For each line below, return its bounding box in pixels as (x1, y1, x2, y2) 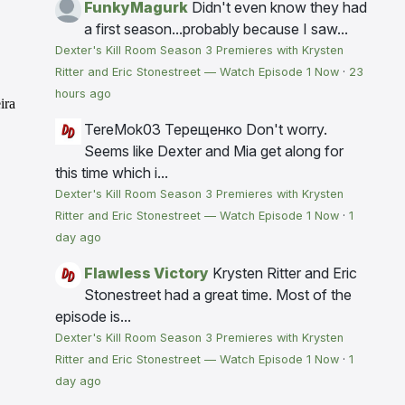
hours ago (55, 87, 111, 101)
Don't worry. (246, 120, 327, 139)
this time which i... (55, 164, 168, 183)
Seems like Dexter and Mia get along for (84, 142, 344, 161)
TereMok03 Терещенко (84, 120, 246, 139)
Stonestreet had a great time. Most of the (84, 286, 352, 305)
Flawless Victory (84, 264, 209, 283)
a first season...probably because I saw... (84, 20, 348, 39)
